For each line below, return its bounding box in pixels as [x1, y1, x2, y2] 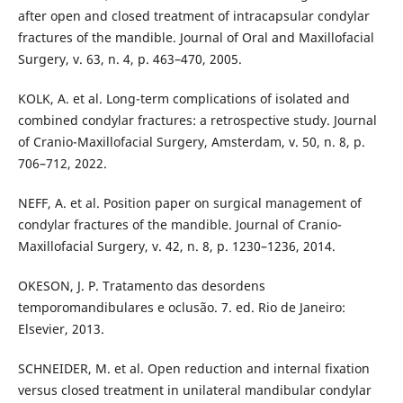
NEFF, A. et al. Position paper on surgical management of [17, 193, 362, 211]
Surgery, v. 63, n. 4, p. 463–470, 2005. [17, 49, 242, 67]
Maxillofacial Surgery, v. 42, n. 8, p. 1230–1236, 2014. [17, 237, 336, 255]
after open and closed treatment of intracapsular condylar [17, 6, 370, 24]
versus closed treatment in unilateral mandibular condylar [17, 381, 372, 399]
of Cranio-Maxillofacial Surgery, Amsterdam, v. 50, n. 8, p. [17, 132, 365, 150]
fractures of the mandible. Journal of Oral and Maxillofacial [17, 28, 374, 46]
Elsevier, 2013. [17, 319, 104, 337]
